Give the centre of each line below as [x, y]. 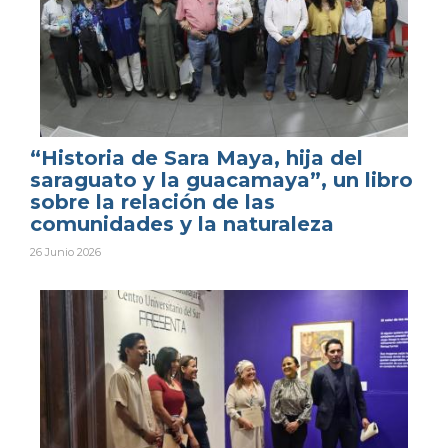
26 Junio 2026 [65, 251]
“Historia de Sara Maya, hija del [196, 157]
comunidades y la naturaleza [182, 223]
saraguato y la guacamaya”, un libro [221, 179]
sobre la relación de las [152, 201]
